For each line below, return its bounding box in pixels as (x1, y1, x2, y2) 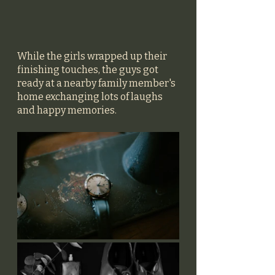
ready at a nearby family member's (17, 77, 177, 89)
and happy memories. (17, 104, 118, 116)
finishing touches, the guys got (17, 63, 160, 76)
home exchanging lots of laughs (17, 90, 165, 103)
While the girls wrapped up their (17, 50, 169, 62)
